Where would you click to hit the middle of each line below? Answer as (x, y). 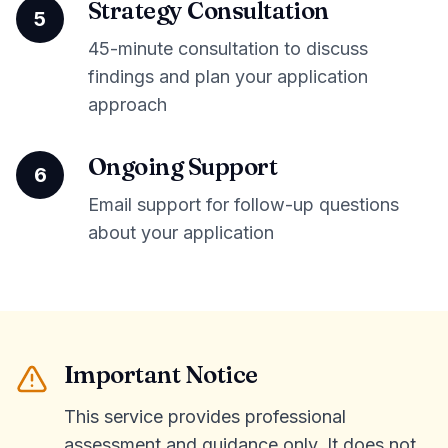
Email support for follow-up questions (243, 204)
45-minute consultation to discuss (228, 48)
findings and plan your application (228, 76)
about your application (181, 232)
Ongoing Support (183, 166)
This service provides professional (205, 416)
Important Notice (161, 374)
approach (127, 104)
